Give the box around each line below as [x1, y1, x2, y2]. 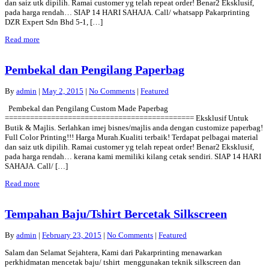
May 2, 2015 [42, 86, 83, 96]
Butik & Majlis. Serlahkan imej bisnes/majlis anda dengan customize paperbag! [5, 123, 263, 133]
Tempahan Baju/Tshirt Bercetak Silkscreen [5, 208, 227, 221]
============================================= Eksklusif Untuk [5, 113, 249, 123]
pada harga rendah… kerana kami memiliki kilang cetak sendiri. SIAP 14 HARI [5, 152, 261, 162]
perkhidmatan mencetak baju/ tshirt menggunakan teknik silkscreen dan [5, 258, 243, 267]
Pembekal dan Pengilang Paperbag [5, 63, 184, 76]
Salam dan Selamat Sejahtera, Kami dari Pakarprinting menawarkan [5, 248, 222, 258]
